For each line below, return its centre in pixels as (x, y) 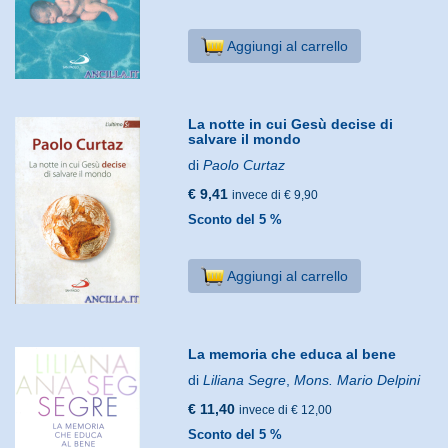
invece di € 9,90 (275, 194)
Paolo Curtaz (244, 164)
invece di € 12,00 (286, 409)
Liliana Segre (245, 379)
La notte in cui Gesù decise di (291, 123)
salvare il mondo (245, 138)
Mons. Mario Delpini (357, 379)
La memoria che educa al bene (292, 353)
